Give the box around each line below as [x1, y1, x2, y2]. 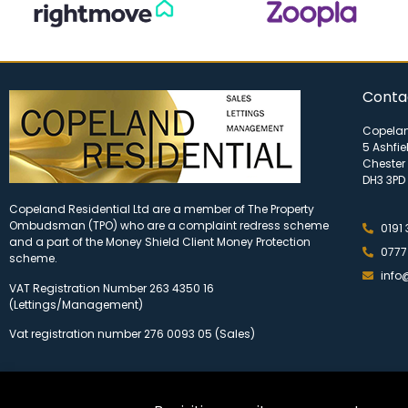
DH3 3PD [362, 172, 405, 189]
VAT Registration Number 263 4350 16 [9, 280, 214, 296]
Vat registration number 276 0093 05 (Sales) [9, 325, 255, 342]
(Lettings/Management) [9, 296, 143, 312]
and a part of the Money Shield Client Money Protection [9, 234, 311, 250]
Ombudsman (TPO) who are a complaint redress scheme [9, 218, 329, 234]
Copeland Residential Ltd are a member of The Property [9, 201, 314, 218]
